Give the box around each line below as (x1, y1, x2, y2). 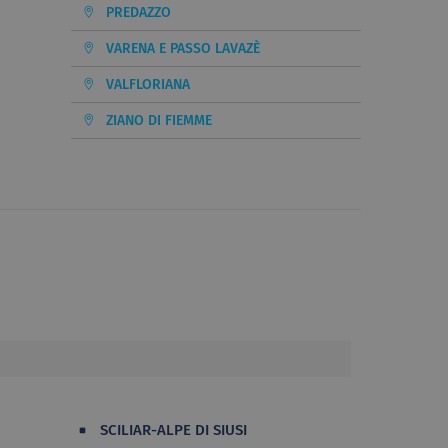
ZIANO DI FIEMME (106, 111, 212, 129)
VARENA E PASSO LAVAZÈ (106, 39, 260, 57)
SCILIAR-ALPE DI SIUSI (100, 420, 247, 439)
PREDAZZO (106, 3, 171, 21)
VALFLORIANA (106, 75, 190, 93)
